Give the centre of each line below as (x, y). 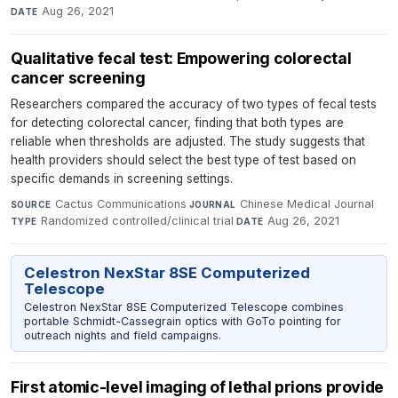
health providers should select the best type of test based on (183, 160)
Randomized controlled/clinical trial (138, 221)
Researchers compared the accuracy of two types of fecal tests (194, 104)
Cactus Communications (120, 204)
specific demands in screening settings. (122, 179)
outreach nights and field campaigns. (122, 335)
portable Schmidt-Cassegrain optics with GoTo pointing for (182, 321)
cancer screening (78, 78)
